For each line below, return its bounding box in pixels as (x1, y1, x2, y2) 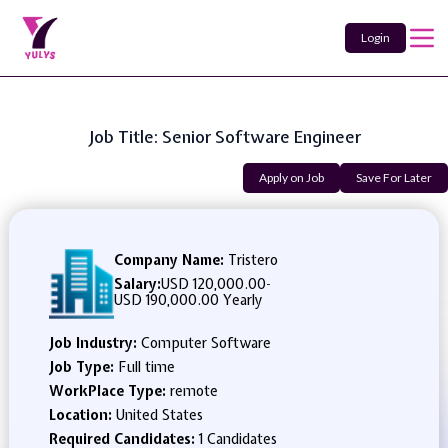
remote (169, 382, 218, 400)
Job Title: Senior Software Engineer (87, 125, 361, 148)
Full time (117, 358, 175, 376)
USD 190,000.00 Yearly (114, 291, 263, 309)
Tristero (224, 251, 279, 269)
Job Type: (48, 358, 118, 376)
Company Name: (114, 251, 225, 269)
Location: (48, 406, 116, 424)
